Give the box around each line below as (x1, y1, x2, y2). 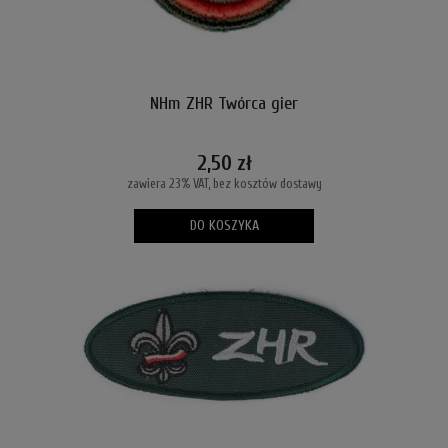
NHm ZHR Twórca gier (150, 92, 298, 114)
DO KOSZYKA (189, 217, 259, 235)
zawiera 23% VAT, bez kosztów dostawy (126, 176, 322, 192)
